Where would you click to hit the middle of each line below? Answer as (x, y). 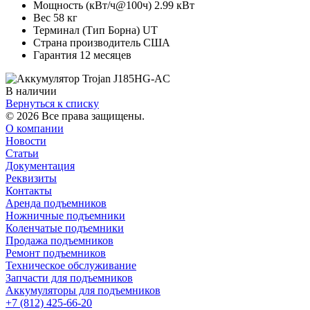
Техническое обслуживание (71, 265)
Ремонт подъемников (56, 253)
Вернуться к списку (52, 103)
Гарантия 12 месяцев (82, 55)
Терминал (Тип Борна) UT (95, 30)
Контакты (29, 190)
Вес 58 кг (55, 17)
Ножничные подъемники (65, 215)
